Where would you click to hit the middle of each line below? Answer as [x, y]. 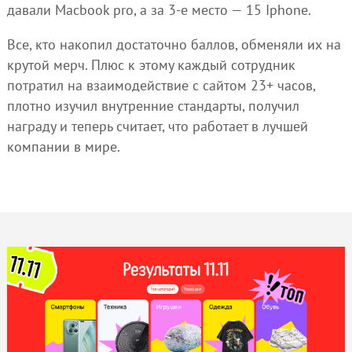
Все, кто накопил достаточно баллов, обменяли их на [174, 44]
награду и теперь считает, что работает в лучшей [157, 126]
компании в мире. [63, 146]
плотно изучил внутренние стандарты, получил [153, 105]
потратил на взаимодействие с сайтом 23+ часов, [161, 85]
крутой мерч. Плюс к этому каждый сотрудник [151, 64]
